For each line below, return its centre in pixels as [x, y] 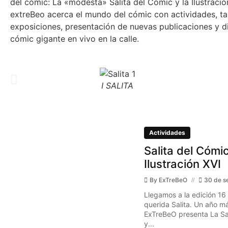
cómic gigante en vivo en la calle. [75, 39]
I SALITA [118, 85]
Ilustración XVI [182, 164]
